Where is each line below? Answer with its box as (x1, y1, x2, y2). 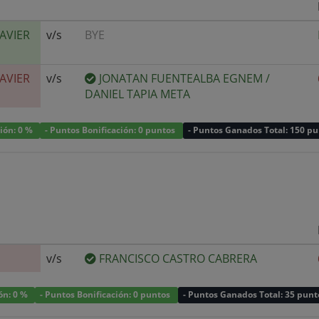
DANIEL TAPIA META (85, 85, 190, 102)
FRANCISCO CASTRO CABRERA (99, 250, 257, 266)
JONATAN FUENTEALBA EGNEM (99, 70, 266, 86)
